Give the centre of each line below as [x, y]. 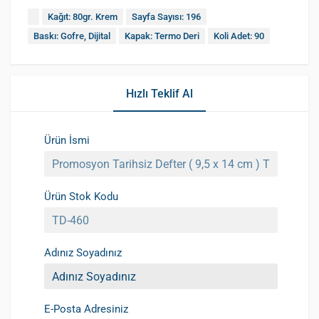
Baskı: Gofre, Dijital [72, 36]
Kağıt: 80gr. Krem [83, 17]
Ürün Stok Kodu [81, 197]
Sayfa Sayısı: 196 [166, 17]
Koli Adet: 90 [239, 36]
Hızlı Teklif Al [159, 94]
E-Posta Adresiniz [86, 309]
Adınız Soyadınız [83, 253]
